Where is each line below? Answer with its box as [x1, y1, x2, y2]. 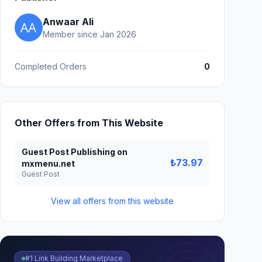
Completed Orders [15, 61, 87, 71]
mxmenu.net [22, 158, 75, 168]
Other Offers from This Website [15, 117, 163, 129]
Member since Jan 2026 [43, 29, 136, 39]
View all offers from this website [51, 196, 174, 206]
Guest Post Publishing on [22, 147, 127, 157]
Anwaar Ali [43, 16, 94, 27]
